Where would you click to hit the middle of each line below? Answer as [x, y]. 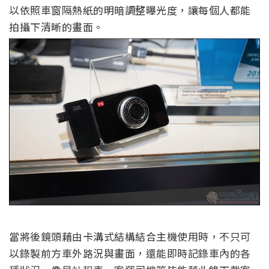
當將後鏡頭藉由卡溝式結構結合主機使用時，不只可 [130, 237]
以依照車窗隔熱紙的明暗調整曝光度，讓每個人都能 [130, 10]
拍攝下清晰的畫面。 [56, 26]
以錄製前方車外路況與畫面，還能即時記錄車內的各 [130, 253]
